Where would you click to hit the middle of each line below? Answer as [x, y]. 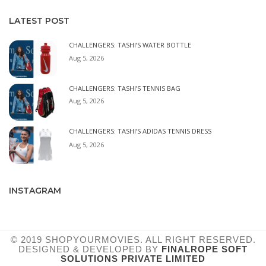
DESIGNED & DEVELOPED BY [90, 249]
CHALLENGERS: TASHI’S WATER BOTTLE [130, 45]
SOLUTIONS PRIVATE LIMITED [133, 259]
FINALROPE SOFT [205, 249]
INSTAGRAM [35, 191]
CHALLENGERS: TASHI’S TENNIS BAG [125, 88]
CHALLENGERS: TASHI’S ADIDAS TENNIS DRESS [140, 131]
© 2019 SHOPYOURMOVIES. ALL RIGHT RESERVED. [133, 240]
